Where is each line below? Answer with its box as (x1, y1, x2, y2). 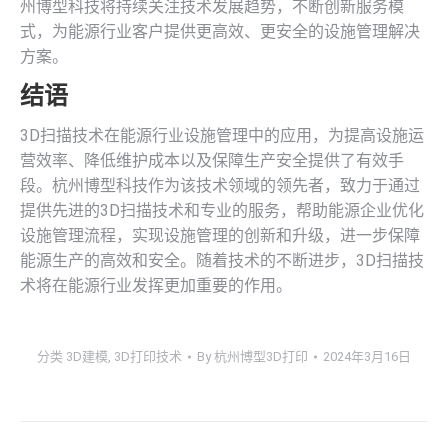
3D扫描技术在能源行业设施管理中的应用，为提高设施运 (20, 126, 424, 145)
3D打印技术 (114, 349, 182, 364)
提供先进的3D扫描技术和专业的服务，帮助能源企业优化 (20, 201, 424, 220)
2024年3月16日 (323, 349, 411, 364)
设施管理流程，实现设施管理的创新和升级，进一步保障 (20, 226, 420, 245)
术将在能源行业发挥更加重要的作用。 (20, 276, 292, 295)
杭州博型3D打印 (214, 349, 308, 364)
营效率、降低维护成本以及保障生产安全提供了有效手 (20, 151, 404, 170)
